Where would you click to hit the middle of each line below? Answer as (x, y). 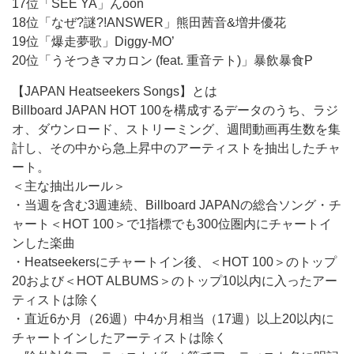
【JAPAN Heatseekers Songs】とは (115, 91)
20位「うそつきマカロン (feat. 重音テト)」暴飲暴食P (162, 60)
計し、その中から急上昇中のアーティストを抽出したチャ (176, 148)
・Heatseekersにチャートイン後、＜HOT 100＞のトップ (174, 262)
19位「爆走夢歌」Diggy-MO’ (93, 41)
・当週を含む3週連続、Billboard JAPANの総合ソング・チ (177, 205)
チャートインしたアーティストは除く (119, 338)
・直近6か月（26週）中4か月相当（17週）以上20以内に (173, 319)
